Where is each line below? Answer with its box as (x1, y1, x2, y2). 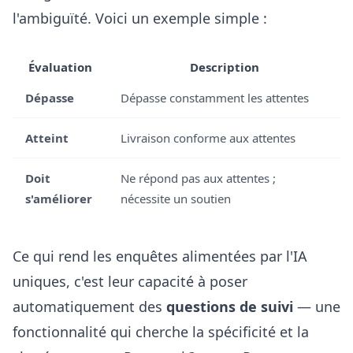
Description (189, 59, 259, 75)
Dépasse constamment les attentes (121, 90, 309, 106)
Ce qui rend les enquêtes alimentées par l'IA (13, 247, 307, 266)
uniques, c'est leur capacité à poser (13, 272, 247, 291)
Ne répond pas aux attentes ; (121, 170, 276, 186)
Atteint (25, 130, 69, 146)
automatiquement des (13, 297, 166, 316)
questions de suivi (166, 297, 293, 316)
